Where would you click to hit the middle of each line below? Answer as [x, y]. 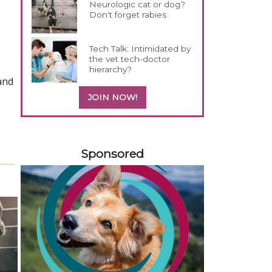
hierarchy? [111, 69]
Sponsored [112, 153]
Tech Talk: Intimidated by [140, 48]
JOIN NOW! [112, 97]
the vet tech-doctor [130, 59]
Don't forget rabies [128, 14]
